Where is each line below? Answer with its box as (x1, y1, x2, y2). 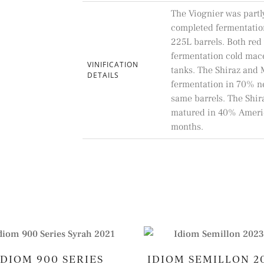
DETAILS (87, 70, 120, 81)
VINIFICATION (87, 60, 139, 70)
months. (171, 121, 204, 133)
